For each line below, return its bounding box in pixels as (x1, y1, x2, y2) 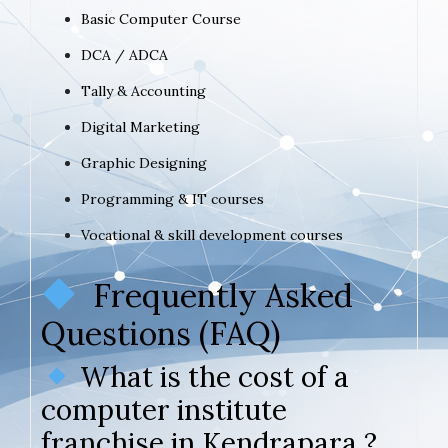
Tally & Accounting (81, 81, 206, 100)
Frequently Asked (77, 274, 354, 316)
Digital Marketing (81, 117, 200, 136)
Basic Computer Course (81, 9, 241, 28)
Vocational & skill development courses (81, 225, 343, 244)
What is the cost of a (72, 358, 349, 395)
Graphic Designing (81, 153, 207, 172)
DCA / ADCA (81, 45, 168, 64)
